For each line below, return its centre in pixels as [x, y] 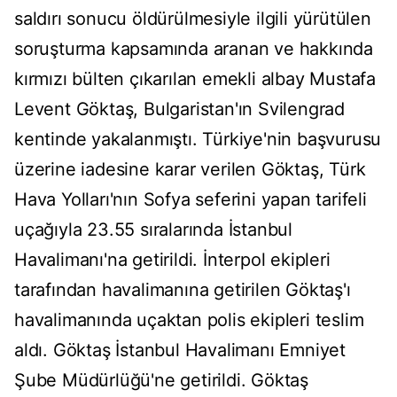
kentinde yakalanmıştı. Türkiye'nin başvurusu [198, 140]
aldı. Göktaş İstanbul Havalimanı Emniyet [180, 350]
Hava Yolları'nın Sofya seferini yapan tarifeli [191, 200]
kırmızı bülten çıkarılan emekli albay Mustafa [195, 79]
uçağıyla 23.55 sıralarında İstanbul [153, 230]
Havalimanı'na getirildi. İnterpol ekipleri [172, 260]
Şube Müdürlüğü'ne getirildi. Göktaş [161, 381]
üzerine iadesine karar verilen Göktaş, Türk [190, 170]
